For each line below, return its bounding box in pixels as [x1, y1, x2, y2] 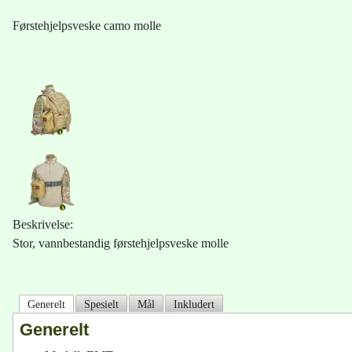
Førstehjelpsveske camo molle [13, 18, 161, 32]
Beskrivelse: [13, 218, 73, 232]
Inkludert [174, 299, 214, 311]
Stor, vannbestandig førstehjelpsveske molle [13, 236, 229, 251]
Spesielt [84, 299, 119, 311]
